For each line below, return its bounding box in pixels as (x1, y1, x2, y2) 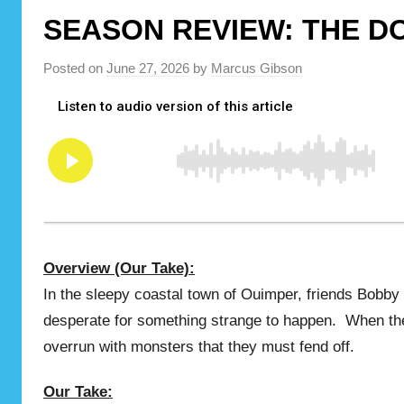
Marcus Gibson (211, 60, 302, 76)
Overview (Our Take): (43, 259, 195, 277)
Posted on (43, 60, 106, 76)
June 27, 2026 (106, 60, 189, 76)
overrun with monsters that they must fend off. (43, 337, 354, 355)
